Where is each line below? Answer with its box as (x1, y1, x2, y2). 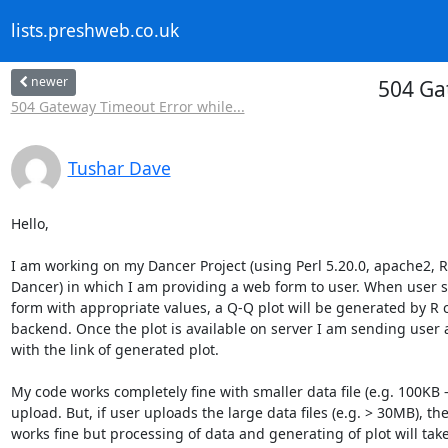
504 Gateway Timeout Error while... (10, 96, 245, 116)
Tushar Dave (67, 155, 171, 180)
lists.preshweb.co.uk (10, 18, 179, 43)
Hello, (10, 213, 49, 233)
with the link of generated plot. (10, 339, 219, 359)
